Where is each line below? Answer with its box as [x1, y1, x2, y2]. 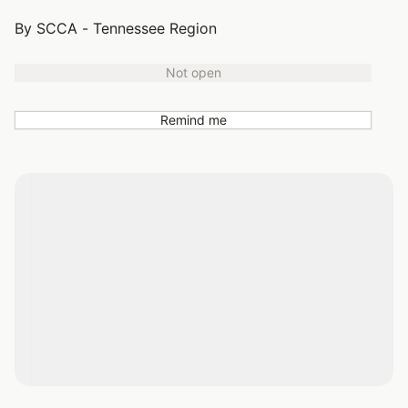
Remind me [159, 112, 227, 127]
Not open [165, 65, 221, 80]
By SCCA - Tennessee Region [15, 19, 217, 37]
